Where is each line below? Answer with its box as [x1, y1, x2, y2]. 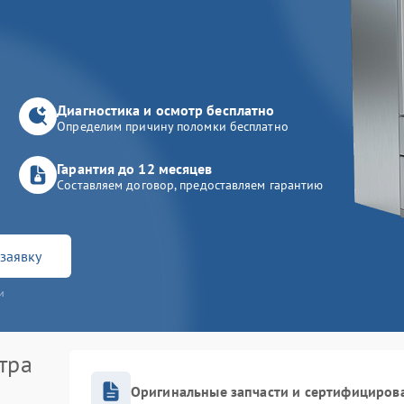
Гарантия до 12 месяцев [57, 160, 213, 178]
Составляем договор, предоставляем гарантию [57, 177, 324, 193]
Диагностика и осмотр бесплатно [57, 101, 275, 119]
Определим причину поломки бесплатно [57, 118, 289, 134]
